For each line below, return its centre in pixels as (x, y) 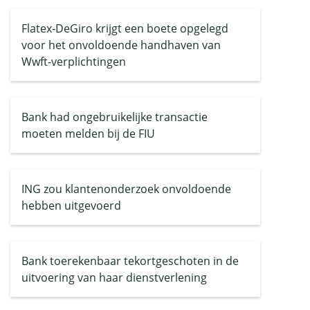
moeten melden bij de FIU (88, 134)
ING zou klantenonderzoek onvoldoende (126, 189)
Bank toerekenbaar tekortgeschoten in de (130, 261)
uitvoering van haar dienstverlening (114, 277)
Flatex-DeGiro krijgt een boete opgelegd (125, 28)
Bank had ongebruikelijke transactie (115, 117)
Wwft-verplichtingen (74, 62)
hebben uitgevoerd (71, 206)
